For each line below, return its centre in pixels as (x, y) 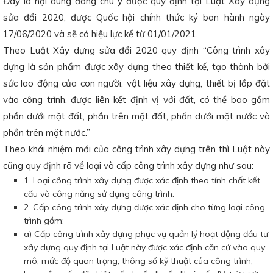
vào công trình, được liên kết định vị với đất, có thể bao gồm (136, 100)
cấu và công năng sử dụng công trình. (99, 194)
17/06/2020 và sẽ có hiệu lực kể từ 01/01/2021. (101, 34)
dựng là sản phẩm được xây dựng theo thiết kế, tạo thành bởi (136, 67)
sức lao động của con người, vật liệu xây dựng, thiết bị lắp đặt (136, 83)
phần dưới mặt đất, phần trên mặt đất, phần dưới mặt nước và (136, 116)
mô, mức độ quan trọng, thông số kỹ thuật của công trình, (138, 261)
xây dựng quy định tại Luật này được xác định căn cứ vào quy (144, 247)
